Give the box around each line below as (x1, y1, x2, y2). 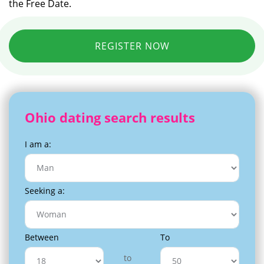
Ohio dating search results (25, 108, 195, 126)
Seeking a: (25, 184, 65, 196)
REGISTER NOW (94, 39, 170, 52)
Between (25, 231, 59, 243)
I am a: (25, 138, 51, 150)
